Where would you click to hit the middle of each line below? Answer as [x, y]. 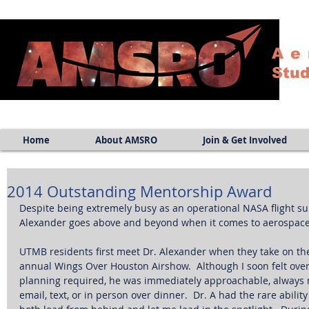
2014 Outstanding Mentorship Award [139, 191]
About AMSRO [127, 140]
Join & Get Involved [245, 140]
